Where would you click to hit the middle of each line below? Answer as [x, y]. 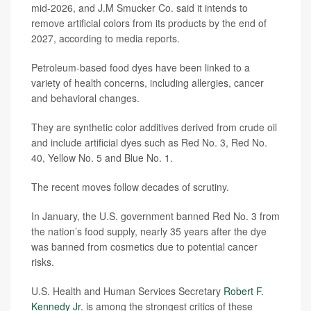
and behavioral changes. [85, 98]
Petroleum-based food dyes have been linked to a [141, 67]
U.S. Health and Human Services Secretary [127, 291]
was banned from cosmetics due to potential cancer [144, 246]
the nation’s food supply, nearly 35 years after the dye [149, 231]
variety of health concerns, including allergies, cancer [148, 82]
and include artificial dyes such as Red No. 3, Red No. [149, 142]
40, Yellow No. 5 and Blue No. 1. [102, 157]
